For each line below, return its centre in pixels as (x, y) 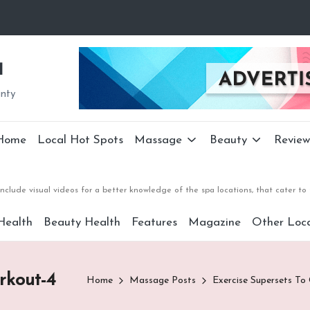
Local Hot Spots (81, 140)
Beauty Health (82, 222)
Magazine (214, 222)
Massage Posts (163, 281)
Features (154, 222)
